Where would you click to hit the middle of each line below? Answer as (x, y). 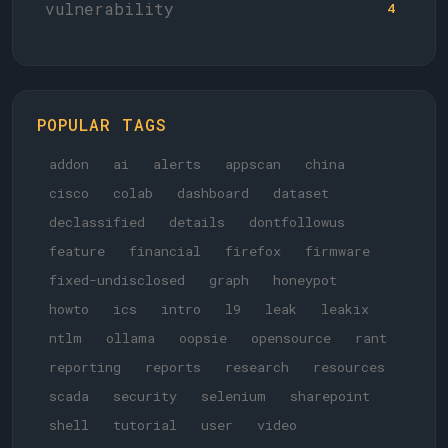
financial (165, 251)
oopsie (203, 338)
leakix (345, 309)
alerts (177, 164)
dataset (301, 193)
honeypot (305, 280)
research (257, 367)
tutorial (145, 425)
